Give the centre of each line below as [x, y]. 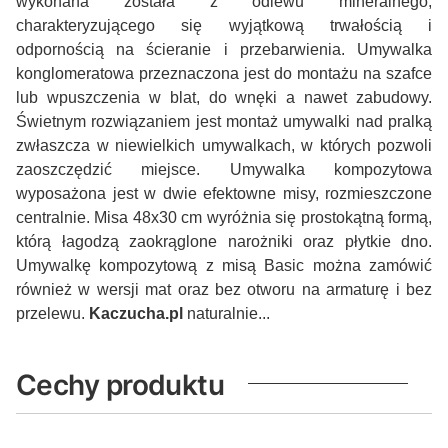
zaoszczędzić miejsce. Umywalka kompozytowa [224, 170]
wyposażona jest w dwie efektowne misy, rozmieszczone [224, 194]
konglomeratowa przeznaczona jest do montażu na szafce [224, 74]
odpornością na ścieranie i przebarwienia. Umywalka [224, 50]
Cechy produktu [120, 385]
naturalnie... [226, 314]
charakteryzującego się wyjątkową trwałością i [224, 26]
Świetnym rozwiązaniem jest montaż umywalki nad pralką [224, 122]
